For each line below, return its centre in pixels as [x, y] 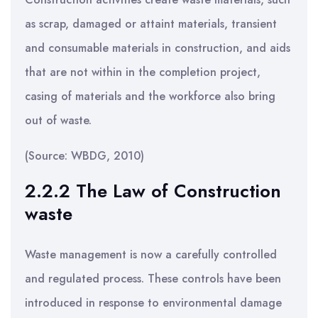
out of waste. [58, 120]
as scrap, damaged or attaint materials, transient [151, 24]
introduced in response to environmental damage [153, 303]
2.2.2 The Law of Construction [153, 191]
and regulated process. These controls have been [153, 279]
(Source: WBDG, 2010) [84, 156]
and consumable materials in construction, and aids [158, 48]
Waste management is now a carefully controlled [151, 254]
